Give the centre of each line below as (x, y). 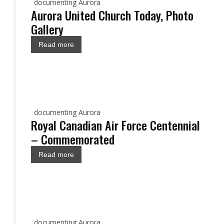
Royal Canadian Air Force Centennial (115, 125)
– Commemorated (73, 139)
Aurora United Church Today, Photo (112, 15)
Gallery (47, 29)
